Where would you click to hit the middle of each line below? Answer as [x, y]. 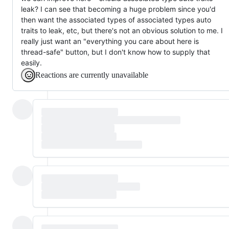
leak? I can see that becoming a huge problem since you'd [118, 9]
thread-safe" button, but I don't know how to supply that [116, 52]
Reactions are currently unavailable [92, 75]
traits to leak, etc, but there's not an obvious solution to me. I [122, 30]
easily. [31, 62]
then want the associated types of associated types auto [116, 19]
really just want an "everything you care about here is [110, 41]
